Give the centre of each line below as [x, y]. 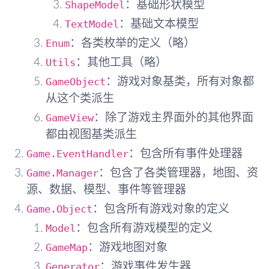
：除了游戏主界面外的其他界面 [174, 118]
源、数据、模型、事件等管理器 [106, 190]
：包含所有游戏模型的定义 [144, 228]
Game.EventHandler [77, 153]
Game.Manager [62, 173]
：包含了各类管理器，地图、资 [178, 173]
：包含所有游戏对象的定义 [161, 209]
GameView [70, 117]
